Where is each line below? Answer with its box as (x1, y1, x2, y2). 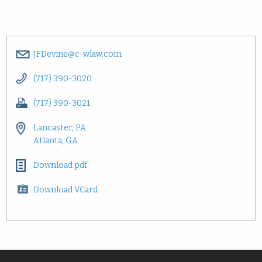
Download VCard (33, 185, 98, 195)
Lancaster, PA (33, 123, 87, 133)
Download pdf (33, 160, 88, 170)
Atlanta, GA (33, 136, 78, 146)
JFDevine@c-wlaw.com (33, 49, 122, 59)
